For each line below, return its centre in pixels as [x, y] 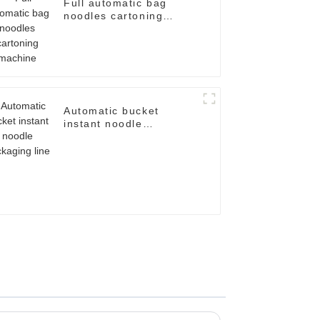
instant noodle [103, 124]
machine [87, 29]
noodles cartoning [114, 16]
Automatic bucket [111, 111]
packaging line [104, 137]
